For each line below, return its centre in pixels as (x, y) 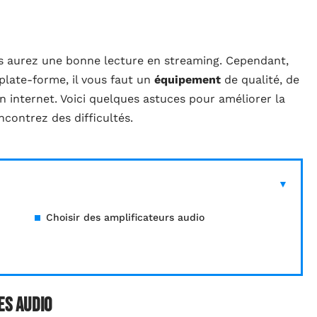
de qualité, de (260, 80)
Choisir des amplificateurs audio (125, 218)
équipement (188, 80)
